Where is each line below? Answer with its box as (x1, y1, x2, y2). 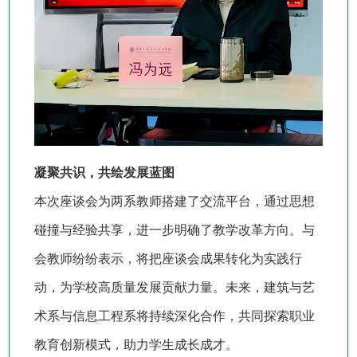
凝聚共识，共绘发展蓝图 (33, 166, 175, 180)
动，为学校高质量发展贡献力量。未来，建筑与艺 (33, 280, 315, 295)
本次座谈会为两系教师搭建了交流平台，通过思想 (33, 194, 315, 209)
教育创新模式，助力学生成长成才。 (33, 338, 238, 352)
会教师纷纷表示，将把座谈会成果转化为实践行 (33, 252, 302, 266)
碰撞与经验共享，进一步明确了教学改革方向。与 (33, 223, 315, 237)
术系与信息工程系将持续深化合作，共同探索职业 (33, 309, 315, 324)
